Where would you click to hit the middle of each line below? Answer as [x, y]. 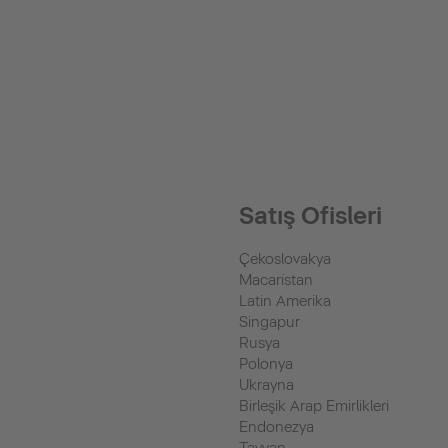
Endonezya [276, 427]
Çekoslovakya [285, 259]
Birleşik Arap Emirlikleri [314, 406]
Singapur [269, 322]
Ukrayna [266, 385]
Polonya [266, 364]
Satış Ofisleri [310, 215]
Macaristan [276, 280]
